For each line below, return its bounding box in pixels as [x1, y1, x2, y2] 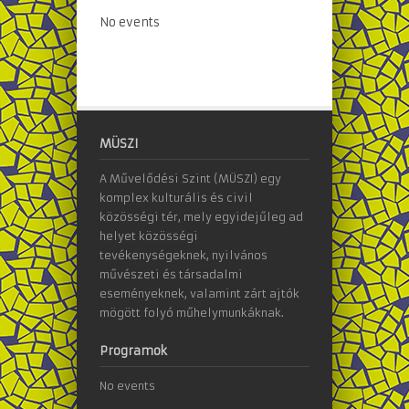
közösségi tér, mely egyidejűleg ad [100, 209, 303, 224]
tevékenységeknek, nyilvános [100, 247, 267, 262]
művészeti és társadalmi [100, 267, 243, 281]
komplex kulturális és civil [100, 190, 253, 204]
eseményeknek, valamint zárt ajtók [100, 286, 299, 300]
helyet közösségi [100, 228, 198, 243]
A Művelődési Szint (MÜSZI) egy [100, 171, 281, 185]
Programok [100, 342, 167, 359]
